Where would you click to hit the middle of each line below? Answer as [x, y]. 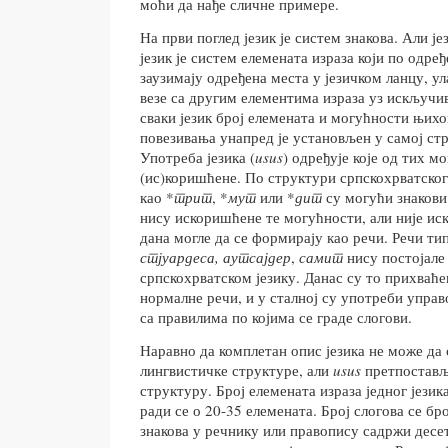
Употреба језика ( [197, 157]
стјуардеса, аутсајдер [215, 257]
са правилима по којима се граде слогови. [276, 317]
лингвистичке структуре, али [236, 370]
